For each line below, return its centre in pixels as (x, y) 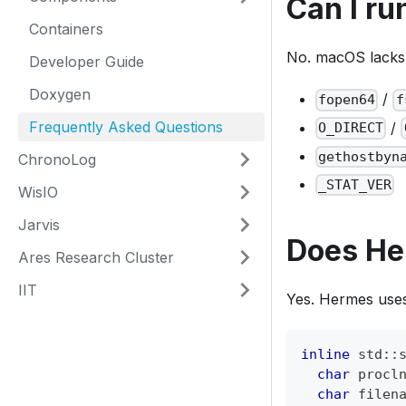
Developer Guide (87, 62)
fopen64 (347, 100)
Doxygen (60, 94)
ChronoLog (57, 159)
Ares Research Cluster (96, 257)
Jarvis (39, 225)
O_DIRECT (351, 128)
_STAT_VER (355, 184)
